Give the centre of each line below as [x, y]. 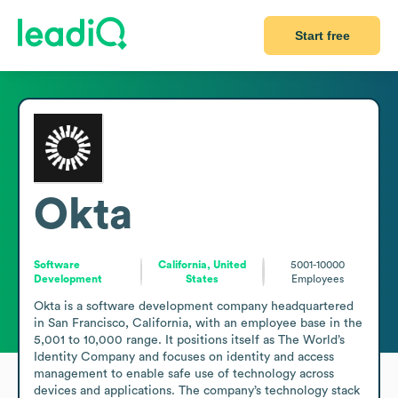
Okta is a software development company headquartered [194, 306]
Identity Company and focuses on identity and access [184, 357]
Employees [318, 279]
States [203, 279]
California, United [202, 264]
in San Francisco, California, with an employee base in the [198, 323]
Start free [322, 36]
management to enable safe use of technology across [184, 374]
